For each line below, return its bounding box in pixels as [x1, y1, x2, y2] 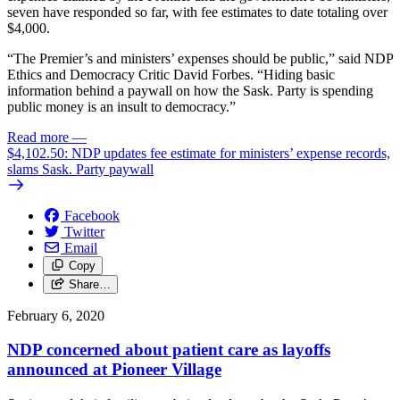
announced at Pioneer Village [7, 360, 221, 379]
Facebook [64, 207, 120, 223]
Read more [7, 129, 69, 145]
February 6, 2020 [7, 307, 104, 323]
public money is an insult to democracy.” [7, 98, 236, 114]
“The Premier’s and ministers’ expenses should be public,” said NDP [7, 50, 393, 66]
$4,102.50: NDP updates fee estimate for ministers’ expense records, [7, 145, 390, 161]
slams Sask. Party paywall [7, 161, 154, 177]
